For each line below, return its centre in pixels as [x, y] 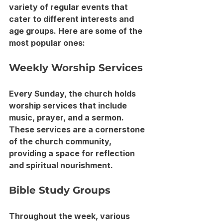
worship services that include [69, 105]
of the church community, [61, 141]
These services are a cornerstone [78, 129]
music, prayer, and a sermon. [67, 117]
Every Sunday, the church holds [73, 93]
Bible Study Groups [60, 190]
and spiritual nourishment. [61, 165]
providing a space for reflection [73, 153]
